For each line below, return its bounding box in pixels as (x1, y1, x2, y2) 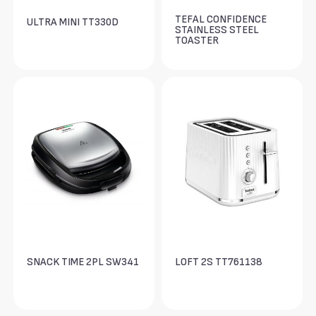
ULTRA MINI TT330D (27, 16, 119, 29)
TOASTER (175, 35, 219, 47)
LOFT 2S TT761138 (175, 256, 263, 269)
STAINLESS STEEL (175, 24, 260, 37)
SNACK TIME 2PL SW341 (27, 256, 140, 269)
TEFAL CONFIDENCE (175, 13, 267, 26)
